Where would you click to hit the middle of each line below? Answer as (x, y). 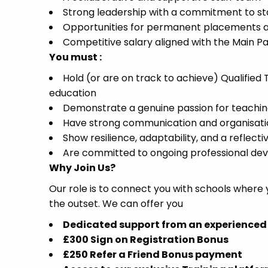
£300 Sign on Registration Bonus (146, 240)
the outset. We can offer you (116, 204)
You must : (75, 57)
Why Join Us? (82, 168)
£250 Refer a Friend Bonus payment (153, 255)
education (73, 93)
